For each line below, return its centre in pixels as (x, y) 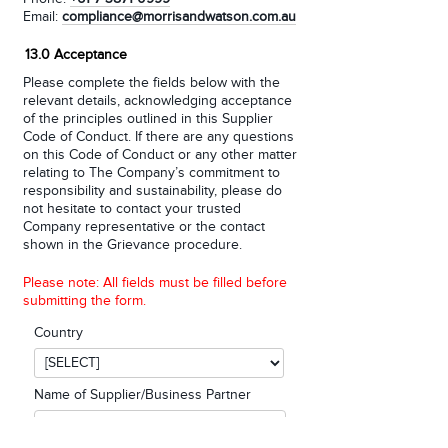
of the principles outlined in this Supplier (148, 119)
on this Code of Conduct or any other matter (160, 155)
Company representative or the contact (144, 227)
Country (58, 333)
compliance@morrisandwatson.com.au (179, 17)
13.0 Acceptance (76, 55)
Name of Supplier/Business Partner (142, 395)
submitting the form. (84, 301)
